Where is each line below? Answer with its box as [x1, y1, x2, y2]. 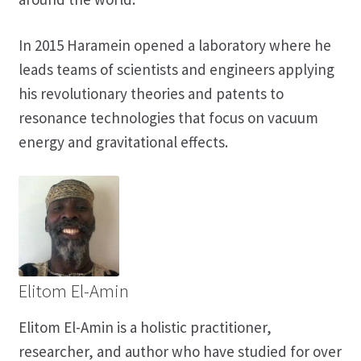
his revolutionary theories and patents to [18, 83, 284, 103]
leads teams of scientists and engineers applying [18, 59, 334, 79]
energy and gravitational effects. [18, 131, 228, 151]
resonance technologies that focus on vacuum [18, 107, 318, 127]
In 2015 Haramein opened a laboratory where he [18, 35, 331, 55]
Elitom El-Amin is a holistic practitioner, [18, 317, 272, 337]
